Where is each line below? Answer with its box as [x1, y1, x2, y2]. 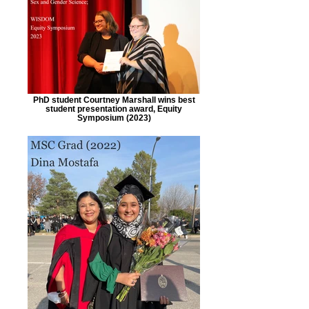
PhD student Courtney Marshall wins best [32, 95, 195, 104]
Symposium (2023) [77, 113, 151, 122]
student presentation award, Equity [46, 104, 182, 113]
